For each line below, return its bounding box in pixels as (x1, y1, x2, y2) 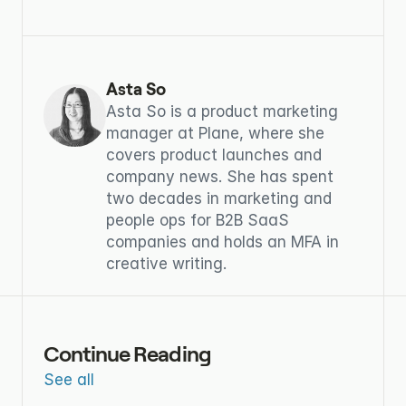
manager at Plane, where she (106, 123, 324, 142)
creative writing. (106, 254, 227, 273)
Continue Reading (43, 340, 211, 367)
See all (43, 370, 94, 389)
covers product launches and (106, 145, 322, 164)
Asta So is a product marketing (106, 101, 338, 121)
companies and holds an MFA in (106, 232, 339, 251)
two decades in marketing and (106, 188, 332, 208)
